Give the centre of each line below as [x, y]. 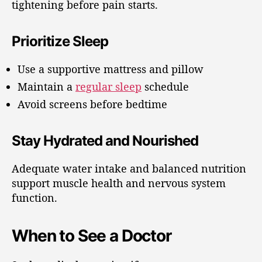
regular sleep [108, 87]
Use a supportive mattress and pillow [111, 69]
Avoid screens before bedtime [92, 104]
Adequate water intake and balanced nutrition [129, 168]
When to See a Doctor [92, 236]
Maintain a [46, 87]
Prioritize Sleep [60, 41]
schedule [165, 87]
